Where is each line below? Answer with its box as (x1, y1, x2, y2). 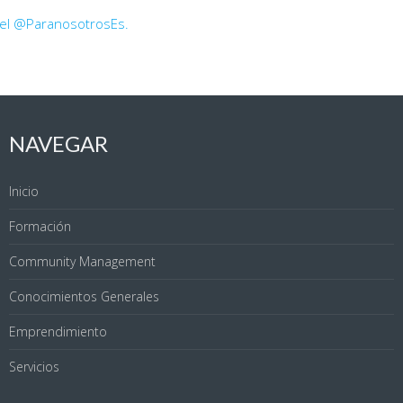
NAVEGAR (9, 130, 108, 157)
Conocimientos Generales (9, 288, 159, 306)
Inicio (9, 183, 39, 201)
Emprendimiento (9, 323, 107, 341)
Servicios (9, 358, 59, 376)
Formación (9, 218, 71, 236)
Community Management (9, 253, 156, 271)
